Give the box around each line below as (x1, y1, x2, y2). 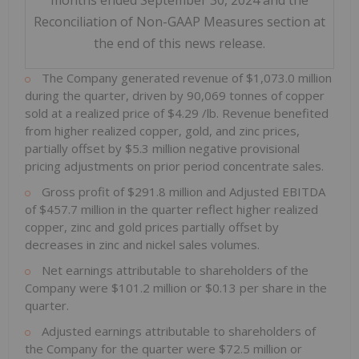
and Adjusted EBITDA (206, 184, 325, 200)
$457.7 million (39, 201, 118, 218)
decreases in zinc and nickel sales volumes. (25, 236, 260, 253)
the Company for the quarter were (25, 341, 219, 357)
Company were (25, 280, 111, 296)
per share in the (240, 280, 327, 296)
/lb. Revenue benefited (202, 105, 329, 122)
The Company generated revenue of (38, 70, 246, 87)
